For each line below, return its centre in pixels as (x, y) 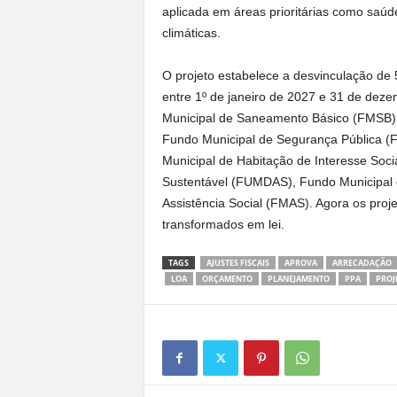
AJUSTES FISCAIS (237, 262)
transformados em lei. (223, 224)
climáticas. (191, 32)
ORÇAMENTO (227, 278)
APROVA (300, 262)
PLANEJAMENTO (298, 278)
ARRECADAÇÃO (362, 262)
